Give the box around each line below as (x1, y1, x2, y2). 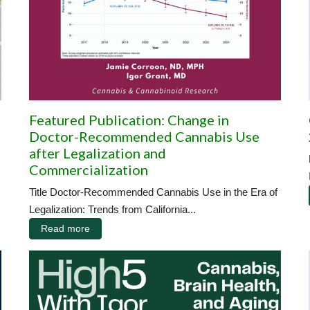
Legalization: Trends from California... (29, 203, 196, 215)
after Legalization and (29, 144, 166, 161)
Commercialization (29, 161, 148, 178)
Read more (41, 222, 90, 234)
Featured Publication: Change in (29, 111, 229, 128)
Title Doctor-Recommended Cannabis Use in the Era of (29, 185, 277, 198)
